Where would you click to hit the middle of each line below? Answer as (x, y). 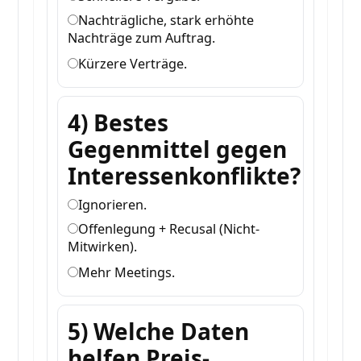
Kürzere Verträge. (133, 64)
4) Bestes (118, 123)
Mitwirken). (103, 247)
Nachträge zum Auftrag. (142, 38)
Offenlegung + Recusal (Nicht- (169, 229)
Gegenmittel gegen (178, 149)
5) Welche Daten (159, 332)
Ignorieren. (113, 205)
